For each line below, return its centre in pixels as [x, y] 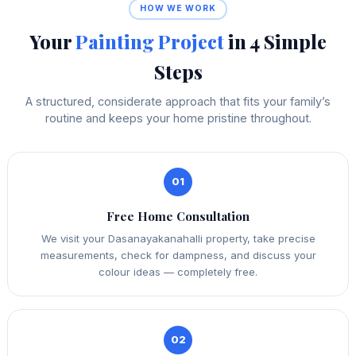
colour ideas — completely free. [178, 272]
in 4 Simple [275, 41]
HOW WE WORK [178, 9]
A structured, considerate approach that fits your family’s [178, 101]
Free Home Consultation [178, 216]
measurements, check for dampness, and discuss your [178, 255]
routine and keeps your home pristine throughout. [178, 118]
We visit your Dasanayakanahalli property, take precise [178, 239]
